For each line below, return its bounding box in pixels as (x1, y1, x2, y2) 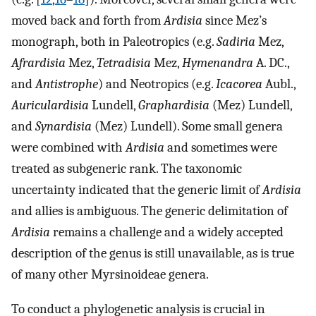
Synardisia (35, 118, 92, 134)
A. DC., (253, 54, 289, 71)
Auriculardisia (11, 97, 89, 113)
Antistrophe (35, 75, 98, 92)
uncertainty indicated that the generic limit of (11, 181, 262, 197)
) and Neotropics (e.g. (98, 75, 216, 92)
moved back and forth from (11, 12, 164, 28)
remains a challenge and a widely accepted (50, 224, 284, 240)
